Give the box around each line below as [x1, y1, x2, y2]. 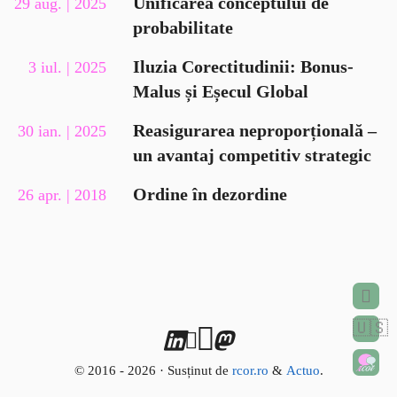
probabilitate [133, 19, 233, 37]
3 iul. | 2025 [28, 58, 106, 76]
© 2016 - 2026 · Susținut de [74, 363, 232, 378]
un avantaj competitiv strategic [133, 146, 371, 165]
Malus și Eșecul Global [133, 82, 308, 101]
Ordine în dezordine [133, 185, 287, 204]
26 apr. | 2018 [18, 186, 106, 204]
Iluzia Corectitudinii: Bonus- [133, 58, 354, 76]
